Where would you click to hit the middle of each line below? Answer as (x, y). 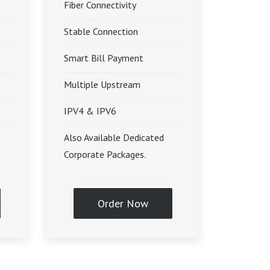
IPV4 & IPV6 (90, 111)
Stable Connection (101, 31)
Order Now (123, 203)
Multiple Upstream (102, 84)
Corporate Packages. (105, 154)
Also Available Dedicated (114, 137)
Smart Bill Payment (104, 58)
